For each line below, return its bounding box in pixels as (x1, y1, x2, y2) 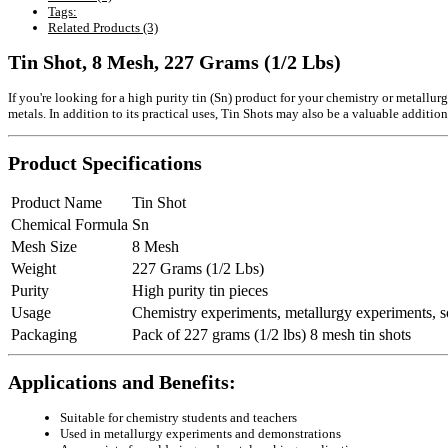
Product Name (11, 194, 102, 212)
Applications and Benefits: (8, 371, 236, 393)
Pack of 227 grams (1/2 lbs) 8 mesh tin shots (132, 326, 411, 344)
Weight (11, 260, 56, 278)
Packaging (11, 326, 77, 344)
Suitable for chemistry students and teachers (60, 410, 297, 426)
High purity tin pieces (132, 282, 268, 300)
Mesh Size (11, 238, 77, 256)
